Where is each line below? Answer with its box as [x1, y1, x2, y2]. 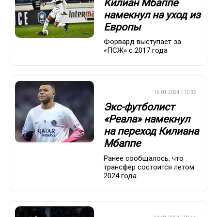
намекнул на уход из [104, 9, 201, 21]
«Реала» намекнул [104, 113, 190, 125]
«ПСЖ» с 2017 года [104, 46, 168, 55]
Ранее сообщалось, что [104, 154, 184, 163]
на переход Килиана [104, 125, 199, 138]
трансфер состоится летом [104, 162, 194, 171]
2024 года [104, 171, 137, 180]
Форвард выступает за [104, 37, 181, 46]
